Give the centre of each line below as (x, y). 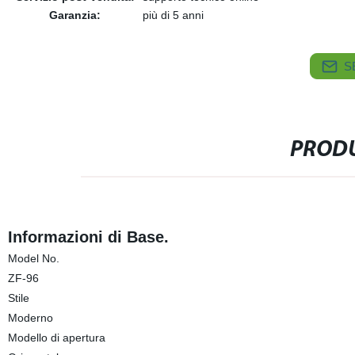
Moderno (30, 318)
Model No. (33, 258)
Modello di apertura (56, 338)
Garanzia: (75, 15)
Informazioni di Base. (88, 237)
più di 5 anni (173, 15)
